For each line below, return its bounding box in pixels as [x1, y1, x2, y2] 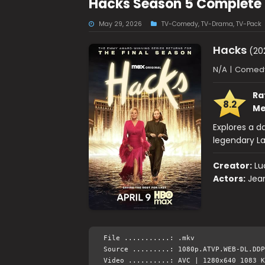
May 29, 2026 [98, 20, 142, 28]
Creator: [212, 160, 252, 172]
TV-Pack [235, 20, 261, 28]
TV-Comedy [161, 20, 198, 28]
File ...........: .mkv [103, 234, 195, 242]
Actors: [212, 173, 245, 185]
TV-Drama [201, 20, 233, 28]
